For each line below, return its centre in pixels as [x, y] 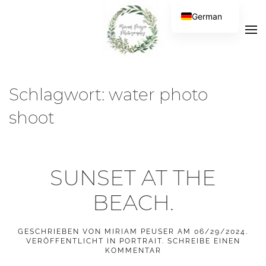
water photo [158, 94]
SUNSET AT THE [133, 178]
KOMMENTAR [133, 251]
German [207, 16]
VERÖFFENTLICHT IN [72, 241]
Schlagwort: [59, 94]
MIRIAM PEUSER [140, 232]
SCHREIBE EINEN [204, 241]
